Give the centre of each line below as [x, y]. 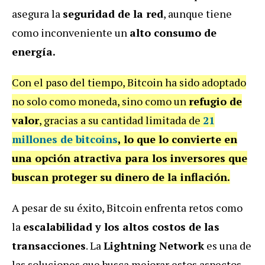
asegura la [37, 13]
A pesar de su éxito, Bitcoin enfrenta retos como [127, 207]
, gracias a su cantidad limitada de [121, 120]
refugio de [215, 101]
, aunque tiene [198, 13]
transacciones [49, 245]
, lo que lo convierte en [177, 139]
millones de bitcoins [65, 139]
